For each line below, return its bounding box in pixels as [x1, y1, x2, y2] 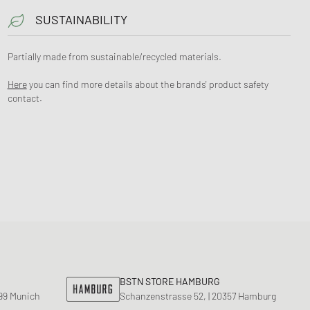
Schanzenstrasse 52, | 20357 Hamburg [120, 290, 276, 302]
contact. [7, 91, 42, 104]
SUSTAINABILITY [35, 11, 127, 27]
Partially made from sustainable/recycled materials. [7, 50, 221, 62]
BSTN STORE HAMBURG [120, 275, 220, 287]
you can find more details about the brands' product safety [26, 77, 268, 90]
